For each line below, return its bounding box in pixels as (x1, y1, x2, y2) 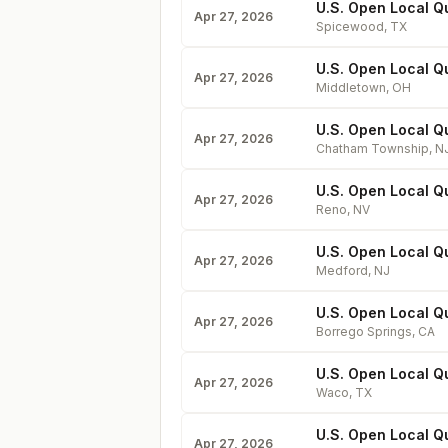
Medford (316, 263, 368, 278)
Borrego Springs (316, 324, 412, 339)
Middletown (316, 80, 386, 95)
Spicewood (316, 19, 384, 34)
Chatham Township (316, 141, 429, 156)
